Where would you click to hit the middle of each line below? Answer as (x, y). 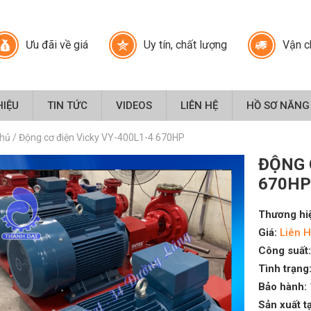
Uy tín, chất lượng (186, 44)
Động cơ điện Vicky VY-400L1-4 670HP (101, 137)
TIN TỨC (67, 105)
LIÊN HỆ (199, 105)
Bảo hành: (282, 286)
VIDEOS (134, 105)
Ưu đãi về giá (57, 44)
